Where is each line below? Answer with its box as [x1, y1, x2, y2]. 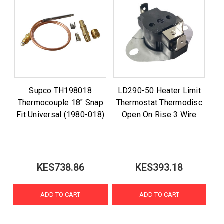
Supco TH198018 [29, 85, 92, 95]
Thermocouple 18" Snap [17, 97, 103, 107]
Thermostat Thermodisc [116, 97, 202, 107]
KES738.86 [36, 161, 84, 173]
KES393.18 [135, 161, 183, 173]
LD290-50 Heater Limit [117, 85, 201, 95]
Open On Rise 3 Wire [121, 109, 197, 119]
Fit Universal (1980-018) [16, 109, 105, 119]
